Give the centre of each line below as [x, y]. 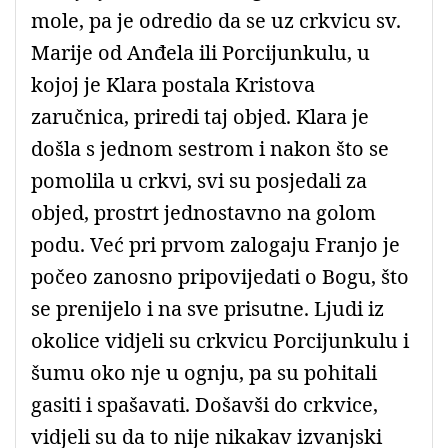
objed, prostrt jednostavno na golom [203, 212]
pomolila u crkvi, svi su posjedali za [199, 180]
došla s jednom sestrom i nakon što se [210, 148]
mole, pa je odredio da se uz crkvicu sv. [216, 20]
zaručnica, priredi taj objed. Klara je [200, 116]
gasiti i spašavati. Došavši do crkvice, [204, 404]
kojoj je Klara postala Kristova [173, 84]
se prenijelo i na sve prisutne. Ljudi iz [207, 308]
